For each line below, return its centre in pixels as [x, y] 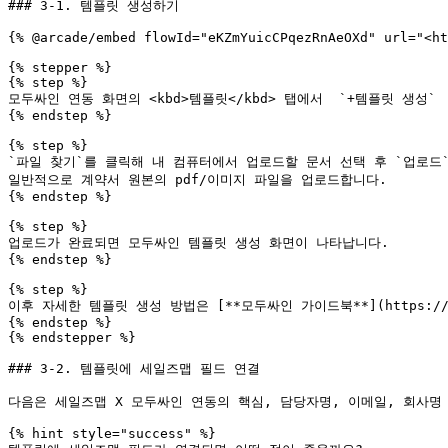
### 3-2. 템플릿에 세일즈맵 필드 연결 [134, 368]
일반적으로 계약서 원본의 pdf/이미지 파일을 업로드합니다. [197, 179]
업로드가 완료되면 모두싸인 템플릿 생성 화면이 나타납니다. [198, 242]
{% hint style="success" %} [112, 433]
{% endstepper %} [72, 337]
